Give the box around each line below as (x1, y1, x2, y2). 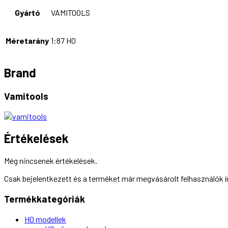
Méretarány (6, 35, 49, 45)
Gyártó (14, 7, 40, 17)
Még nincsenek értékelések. (4, 156, 97, 166)
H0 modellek (24, 214, 66, 224)
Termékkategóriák (4, 193, 85, 205)
